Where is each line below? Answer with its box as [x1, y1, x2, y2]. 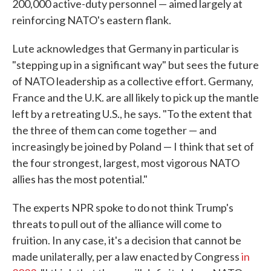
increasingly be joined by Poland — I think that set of [12, 140, 254, 154]
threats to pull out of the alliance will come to [12, 217, 221, 231]
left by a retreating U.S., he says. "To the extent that [12, 107, 252, 121]
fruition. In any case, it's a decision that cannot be [12, 233, 241, 247]
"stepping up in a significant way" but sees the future [12, 58, 259, 72]
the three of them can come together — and [12, 123, 217, 137]
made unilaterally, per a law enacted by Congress [12, 250, 241, 264]
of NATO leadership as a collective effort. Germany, [12, 74, 253, 88]
